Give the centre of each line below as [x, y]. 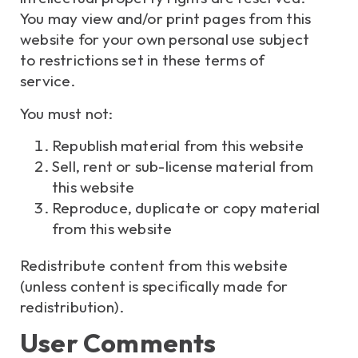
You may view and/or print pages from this [166, 19]
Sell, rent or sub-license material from [183, 166]
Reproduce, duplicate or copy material [186, 207]
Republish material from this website [178, 145]
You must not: [67, 113]
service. [48, 81]
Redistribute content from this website [154, 265]
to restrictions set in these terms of [143, 60]
